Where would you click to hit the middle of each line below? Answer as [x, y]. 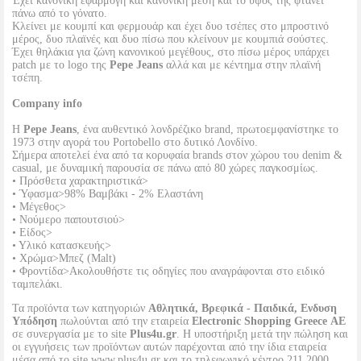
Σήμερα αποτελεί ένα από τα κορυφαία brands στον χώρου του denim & [177, 155]
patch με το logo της [61, 65]
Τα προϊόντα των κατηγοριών [80, 308]
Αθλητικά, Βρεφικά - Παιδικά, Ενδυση [243, 308]
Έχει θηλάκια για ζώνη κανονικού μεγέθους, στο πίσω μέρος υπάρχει [171, 52]
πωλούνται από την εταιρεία [124, 321]
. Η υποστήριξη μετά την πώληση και [262, 334]
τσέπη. [27, 78]
